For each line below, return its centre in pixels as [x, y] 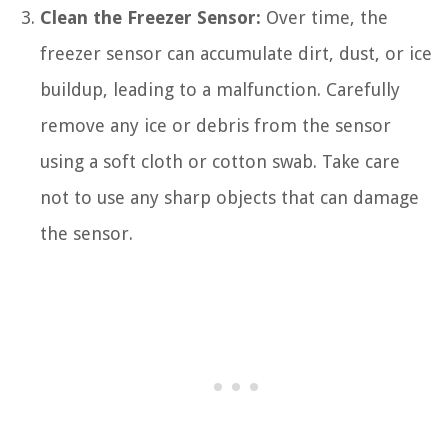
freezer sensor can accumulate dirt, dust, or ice [236, 53]
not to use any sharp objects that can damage [229, 197]
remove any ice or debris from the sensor [215, 125]
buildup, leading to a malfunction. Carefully [220, 89]
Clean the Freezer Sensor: [150, 17]
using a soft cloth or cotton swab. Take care [220, 161]
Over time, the [324, 17]
